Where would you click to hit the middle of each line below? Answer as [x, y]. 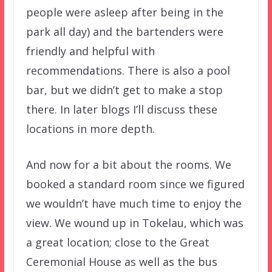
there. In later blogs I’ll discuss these [121, 109]
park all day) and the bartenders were [124, 31]
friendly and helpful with [90, 51]
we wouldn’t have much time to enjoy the [134, 203]
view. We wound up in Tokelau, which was [134, 223]
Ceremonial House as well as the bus [121, 261]
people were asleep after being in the [124, 12]
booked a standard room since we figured [135, 184]
